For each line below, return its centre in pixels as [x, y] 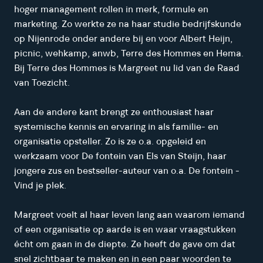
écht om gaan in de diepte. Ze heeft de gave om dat [124, 245]
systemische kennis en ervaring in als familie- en [116, 127]
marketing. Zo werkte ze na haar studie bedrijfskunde [127, 24]
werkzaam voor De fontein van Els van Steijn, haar [120, 156]
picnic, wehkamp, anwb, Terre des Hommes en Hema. [129, 54]
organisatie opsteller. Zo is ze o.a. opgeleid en [110, 142]
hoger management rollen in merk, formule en [111, 10]
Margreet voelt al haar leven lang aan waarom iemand [129, 215]
